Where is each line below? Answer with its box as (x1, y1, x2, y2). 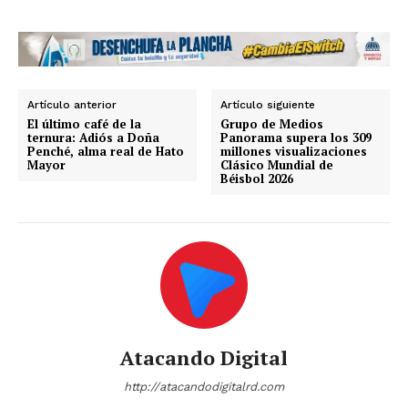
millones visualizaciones (220, 142, 368, 159)
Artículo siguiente (220, 97, 316, 111)
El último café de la (27, 115, 141, 132)
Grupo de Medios (220, 115, 324, 132)
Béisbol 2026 (220, 169, 294, 187)
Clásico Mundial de (220, 156, 334, 173)
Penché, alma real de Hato (27, 142, 184, 159)
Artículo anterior (27, 97, 117, 111)
